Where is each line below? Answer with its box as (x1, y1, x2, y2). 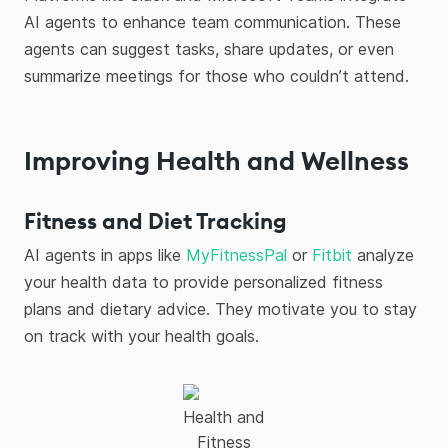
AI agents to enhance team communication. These (24, 12, 401, 32)
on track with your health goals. (24, 326, 259, 346)
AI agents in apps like (24, 245, 186, 265)
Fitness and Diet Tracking (24, 207, 287, 235)
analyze (352, 245, 414, 265)
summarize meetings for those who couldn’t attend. (24, 66, 409, 86)
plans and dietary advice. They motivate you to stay (24, 299, 417, 319)
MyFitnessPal (186, 245, 287, 265)
